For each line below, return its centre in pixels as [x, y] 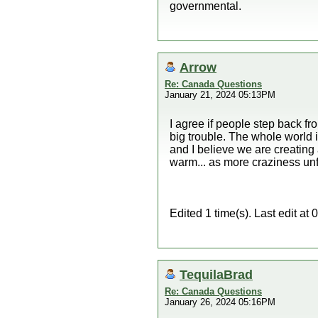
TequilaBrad [216, 274]
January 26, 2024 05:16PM [220, 302]
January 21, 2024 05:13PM [220, 95]
